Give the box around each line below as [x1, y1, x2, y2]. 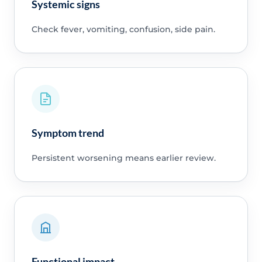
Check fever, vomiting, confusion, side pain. [31, 24, 215, 35]
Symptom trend [31, 126, 104, 139]
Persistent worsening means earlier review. [31, 152, 216, 163]
